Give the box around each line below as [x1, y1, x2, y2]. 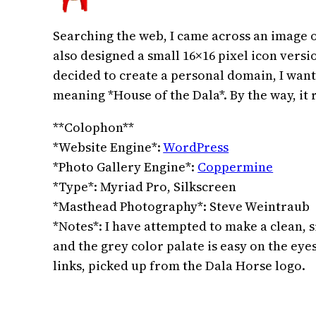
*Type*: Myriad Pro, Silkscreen [53, 178, 237, 196]
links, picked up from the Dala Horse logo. [53, 257, 306, 275]
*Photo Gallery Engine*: [53, 158, 198, 176]
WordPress [163, 138, 229, 157]
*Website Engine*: [53, 138, 164, 157]
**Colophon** [53, 119, 135, 137]
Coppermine [197, 158, 274, 176]
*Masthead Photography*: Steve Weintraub [53, 197, 310, 216]
